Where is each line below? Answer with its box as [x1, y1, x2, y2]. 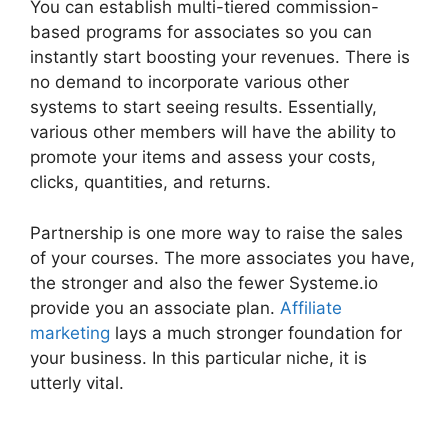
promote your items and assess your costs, [30, 147, 376, 168]
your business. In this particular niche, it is [30, 347, 367, 368]
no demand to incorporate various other [30, 72, 349, 93]
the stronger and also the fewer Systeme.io [30, 272, 378, 293]
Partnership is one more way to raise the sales [30, 222, 403, 243]
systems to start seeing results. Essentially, [30, 97, 377, 118]
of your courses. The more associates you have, [30, 247, 415, 268]
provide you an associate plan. [30, 297, 280, 318]
